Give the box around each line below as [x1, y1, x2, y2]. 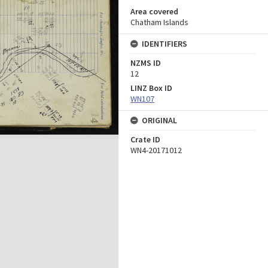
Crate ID [130, 134, 160, 145]
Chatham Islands [130, 17, 188, 28]
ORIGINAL [142, 115, 177, 126]
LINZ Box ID [130, 83, 172, 93]
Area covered [130, 6, 178, 17]
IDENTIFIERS [142, 38, 187, 49]
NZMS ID [130, 57, 161, 68]
